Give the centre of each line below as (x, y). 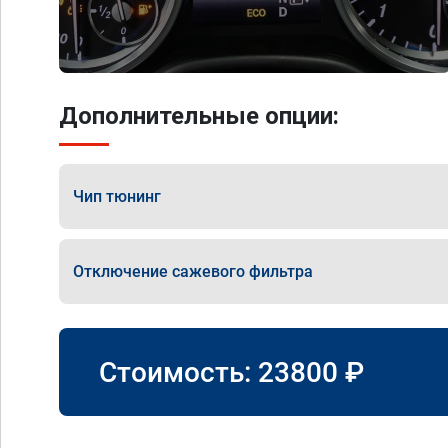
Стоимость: (178, 372)
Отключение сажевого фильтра (193, 271)
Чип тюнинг (117, 196)
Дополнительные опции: (199, 116)
